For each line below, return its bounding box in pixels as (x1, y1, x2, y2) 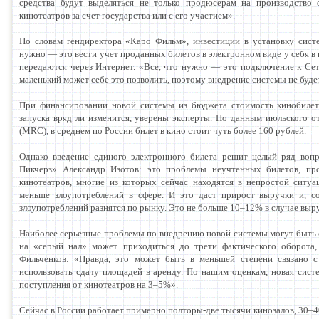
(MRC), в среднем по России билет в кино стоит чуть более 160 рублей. (19, 125, 306, 136)
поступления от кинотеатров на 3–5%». (19, 279, 178, 290)
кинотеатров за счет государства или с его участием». (19, 10, 235, 21)
